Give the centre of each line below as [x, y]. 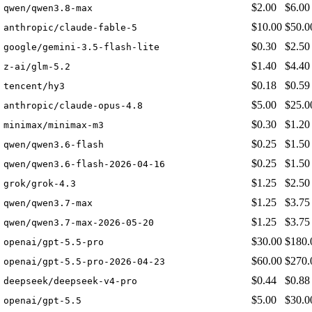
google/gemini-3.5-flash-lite [81, 47]
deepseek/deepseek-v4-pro [70, 281]
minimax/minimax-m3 [54, 125]
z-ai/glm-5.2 [37, 67]
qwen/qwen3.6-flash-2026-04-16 [84, 164]
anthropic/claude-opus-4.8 [73, 106]
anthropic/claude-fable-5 [70, 28]
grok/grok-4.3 [40, 184]
